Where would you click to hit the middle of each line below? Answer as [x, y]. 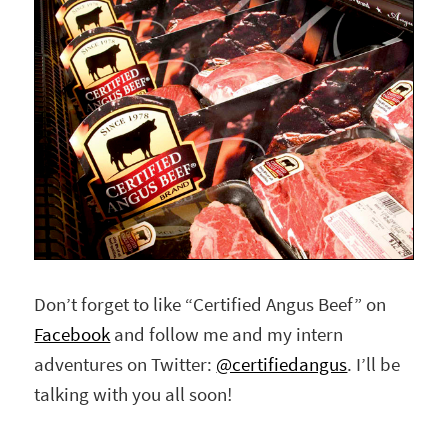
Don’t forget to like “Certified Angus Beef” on [210, 305]
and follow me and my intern [227, 335]
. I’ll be [374, 365]
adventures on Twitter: [125, 365]
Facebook [72, 335]
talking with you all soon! [133, 395]
